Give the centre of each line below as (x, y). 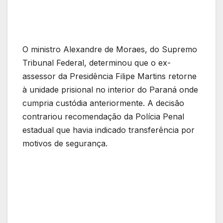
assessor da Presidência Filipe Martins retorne (110, 76)
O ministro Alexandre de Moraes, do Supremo (110, 50)
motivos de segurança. (65, 144)
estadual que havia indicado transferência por (109, 130)
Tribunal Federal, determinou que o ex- (97, 63)
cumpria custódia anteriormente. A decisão (103, 103)
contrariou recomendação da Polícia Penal (103, 117)
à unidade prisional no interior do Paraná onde (110, 90)
